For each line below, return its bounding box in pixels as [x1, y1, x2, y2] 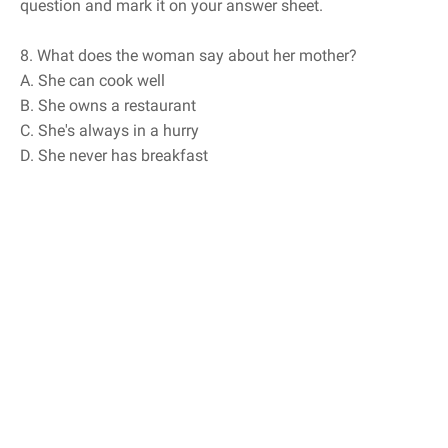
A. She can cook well [20, 71, 165, 91]
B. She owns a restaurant [20, 96, 196, 116]
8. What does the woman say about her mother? [20, 46, 357, 66]
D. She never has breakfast [20, 146, 208, 166]
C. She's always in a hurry [20, 121, 199, 141]
